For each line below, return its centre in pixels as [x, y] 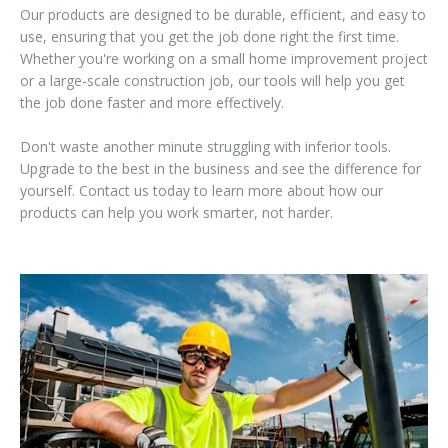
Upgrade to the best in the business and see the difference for [220, 168]
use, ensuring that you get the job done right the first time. [209, 36]
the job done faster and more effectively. [152, 102]
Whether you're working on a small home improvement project [224, 58]
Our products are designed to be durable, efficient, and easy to [223, 14]
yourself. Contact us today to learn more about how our [201, 190]
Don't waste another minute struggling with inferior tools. [205, 146]
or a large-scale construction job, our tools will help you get [212, 80]
